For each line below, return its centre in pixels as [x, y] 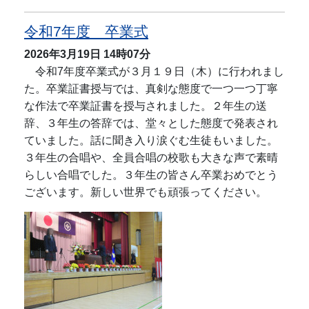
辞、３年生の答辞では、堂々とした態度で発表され [151, 123]
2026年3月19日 [62, 54]
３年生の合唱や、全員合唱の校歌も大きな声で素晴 [151, 157]
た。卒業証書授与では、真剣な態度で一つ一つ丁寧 [151, 88]
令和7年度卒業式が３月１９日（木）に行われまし [154, 71]
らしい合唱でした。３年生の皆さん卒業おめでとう [151, 175]
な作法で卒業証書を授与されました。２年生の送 [146, 106]
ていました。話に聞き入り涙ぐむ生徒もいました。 [151, 140]
